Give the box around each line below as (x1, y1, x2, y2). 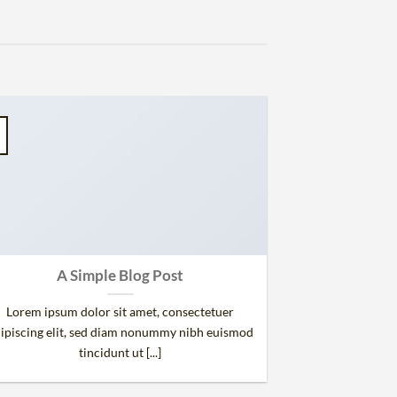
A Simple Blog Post (57, 267, 184, 285)
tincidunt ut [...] (79, 345, 162, 361)
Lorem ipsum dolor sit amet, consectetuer (6, 304, 235, 320)
